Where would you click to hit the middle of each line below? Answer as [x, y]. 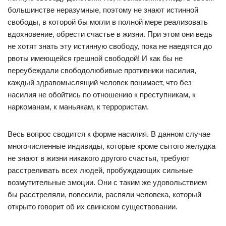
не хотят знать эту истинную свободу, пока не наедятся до [110, 46]
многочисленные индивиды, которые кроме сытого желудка [111, 146]
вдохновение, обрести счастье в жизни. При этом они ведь [110, 34]
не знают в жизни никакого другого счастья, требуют [99, 158]
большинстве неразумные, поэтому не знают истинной [103, 10]
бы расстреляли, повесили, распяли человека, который [104, 194]
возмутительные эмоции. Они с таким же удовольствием [107, 182]
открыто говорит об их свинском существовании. [93, 207]
